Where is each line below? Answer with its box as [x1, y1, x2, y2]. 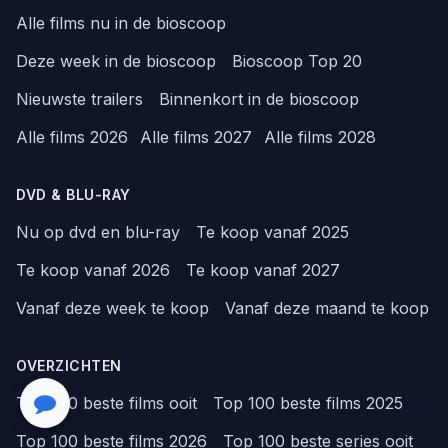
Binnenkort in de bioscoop [159, 88, 359, 109]
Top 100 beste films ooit [16, 392, 197, 413]
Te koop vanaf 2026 [16, 259, 170, 280]
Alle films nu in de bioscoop [16, 12, 226, 33]
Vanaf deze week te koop [16, 297, 209, 318]
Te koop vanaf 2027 [186, 259, 340, 280]
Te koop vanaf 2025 [196, 221, 349, 242]
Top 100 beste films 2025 [213, 392, 403, 413]
